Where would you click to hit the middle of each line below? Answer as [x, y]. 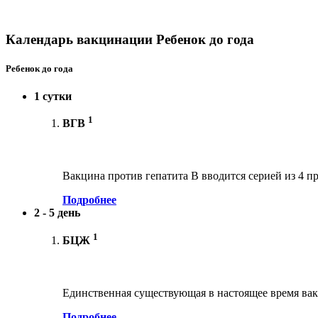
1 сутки [53, 97]
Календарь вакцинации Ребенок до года [130, 39]
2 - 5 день [57, 213]
